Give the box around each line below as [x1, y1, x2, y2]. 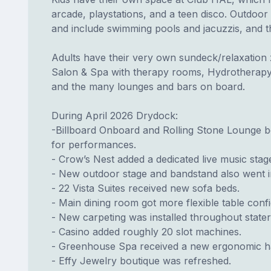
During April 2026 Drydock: [51, 109, 178, 122]
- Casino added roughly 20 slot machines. [51, 226, 241, 238]
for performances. [51, 139, 136, 151]
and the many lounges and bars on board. [51, 80, 245, 93]
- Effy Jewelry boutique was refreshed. [51, 255, 231, 267]
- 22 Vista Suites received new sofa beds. [51, 182, 240, 195]
